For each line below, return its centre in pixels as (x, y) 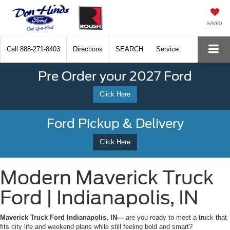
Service (167, 49)
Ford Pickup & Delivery (115, 124)
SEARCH (129, 49)
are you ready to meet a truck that (176, 217)
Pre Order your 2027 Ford (115, 76)
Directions (88, 49)
